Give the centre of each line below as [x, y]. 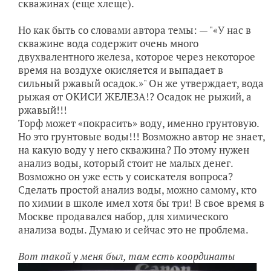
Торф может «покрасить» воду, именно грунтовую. [139, 123]
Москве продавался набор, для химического [123, 216]
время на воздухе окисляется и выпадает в [121, 70]
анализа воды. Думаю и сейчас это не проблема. [133, 230]
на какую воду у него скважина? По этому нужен [134, 150]
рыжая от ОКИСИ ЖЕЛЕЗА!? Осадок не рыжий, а [135, 96]
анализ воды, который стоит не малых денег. [126, 163]
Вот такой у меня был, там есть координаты [126, 256]
